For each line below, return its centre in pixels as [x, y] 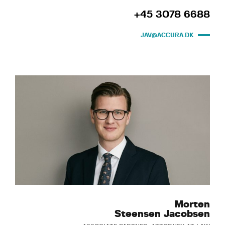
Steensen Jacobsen [162, 214]
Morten [192, 205]
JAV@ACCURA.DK [167, 35]
